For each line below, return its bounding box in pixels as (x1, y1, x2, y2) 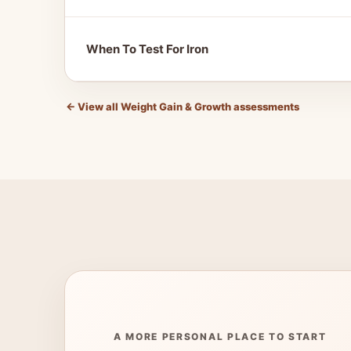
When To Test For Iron (86, 42, 208, 56)
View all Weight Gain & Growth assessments (75, 100, 299, 113)
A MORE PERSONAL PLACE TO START (114, 331, 327, 342)
